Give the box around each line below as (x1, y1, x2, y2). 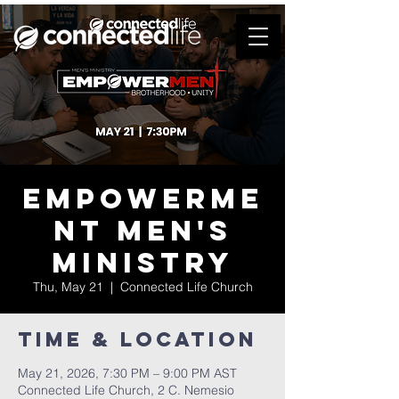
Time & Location (18, 327, 257, 352)
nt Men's (53, 213, 232, 248)
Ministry (51, 245, 234, 281)
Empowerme (21, 181, 264, 216)
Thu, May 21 (32, 279, 103, 295)
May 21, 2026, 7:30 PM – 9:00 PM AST (18, 365, 237, 381)
